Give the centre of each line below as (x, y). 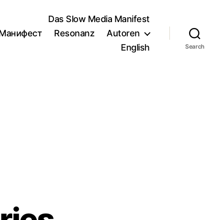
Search (195, 46)
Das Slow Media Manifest (99, 19)
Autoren (123, 33)
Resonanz (74, 33)
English (135, 47)
